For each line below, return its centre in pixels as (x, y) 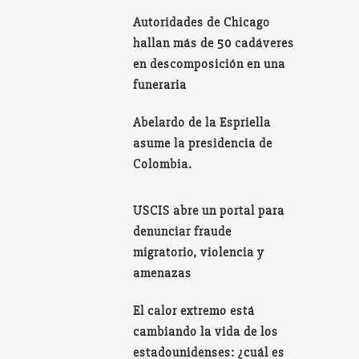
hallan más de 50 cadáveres (214, 43)
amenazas (163, 274)
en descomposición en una (210, 64)
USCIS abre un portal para (209, 211)
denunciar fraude (183, 232)
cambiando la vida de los (206, 332)
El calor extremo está (194, 311)
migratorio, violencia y (199, 253)
